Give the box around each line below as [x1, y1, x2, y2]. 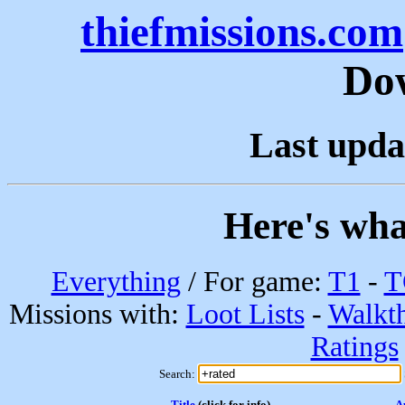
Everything [51, 265, 181, 297]
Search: [158, 366, 198, 381]
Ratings [310, 330, 399, 363]
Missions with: [8, 297, 186, 330]
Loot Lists [185, 297, 305, 330]
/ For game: [180, 265, 328, 297]
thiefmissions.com [80, 8, 403, 55]
